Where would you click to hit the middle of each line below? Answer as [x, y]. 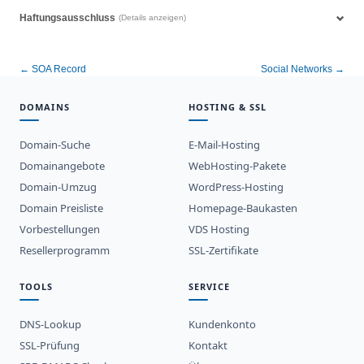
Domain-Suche [55, 144]
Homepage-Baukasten [243, 208]
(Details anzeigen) [152, 18]
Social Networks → [303, 69]
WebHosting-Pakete [237, 165]
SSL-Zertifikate [223, 250]
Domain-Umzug [58, 186]
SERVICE [209, 286]
